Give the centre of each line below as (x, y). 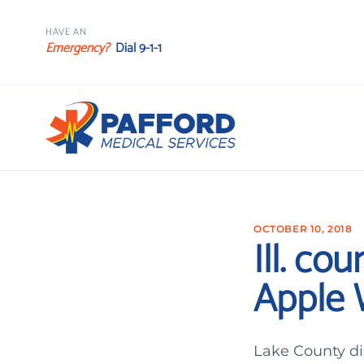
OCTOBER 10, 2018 (303, 229)
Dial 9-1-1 (139, 48)
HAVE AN (66, 32)
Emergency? (77, 48)
